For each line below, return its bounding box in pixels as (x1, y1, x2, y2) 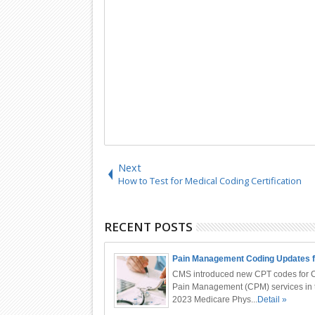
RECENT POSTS (103, 219, 193, 235)
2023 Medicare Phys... (172, 295, 257, 304)
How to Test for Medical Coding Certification (117, 174, 302, 187)
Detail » (257, 295, 287, 304)
